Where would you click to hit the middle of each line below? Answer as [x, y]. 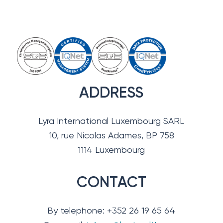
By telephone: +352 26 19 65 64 [111, 211]
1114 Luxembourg [111, 149]
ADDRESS [111, 92]
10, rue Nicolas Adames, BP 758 [111, 135]
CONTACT [111, 182]
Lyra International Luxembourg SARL [111, 120]
